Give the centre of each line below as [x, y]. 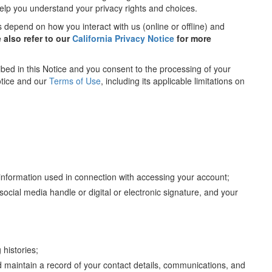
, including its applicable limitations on [173, 81]
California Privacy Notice [123, 38]
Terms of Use [75, 81]
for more [193, 38]
